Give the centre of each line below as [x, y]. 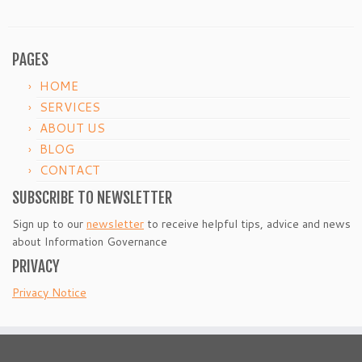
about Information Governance [90, 242]
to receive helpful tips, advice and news [247, 224]
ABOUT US [72, 128]
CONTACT [70, 170]
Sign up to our [49, 224]
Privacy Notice [49, 293]
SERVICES [70, 107]
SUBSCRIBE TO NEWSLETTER [92, 198]
